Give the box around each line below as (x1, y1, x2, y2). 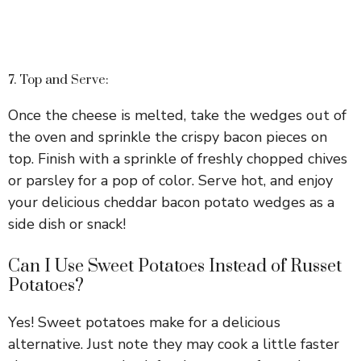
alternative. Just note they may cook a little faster (8, 334, 339, 354)
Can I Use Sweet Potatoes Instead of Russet (8, 255, 342, 277)
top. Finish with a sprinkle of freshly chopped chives (8, 148, 347, 168)
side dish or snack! (8, 214, 126, 234)
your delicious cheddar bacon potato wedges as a (8, 192, 334, 212)
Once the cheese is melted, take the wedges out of (8, 105, 346, 125)
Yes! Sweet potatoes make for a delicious (8, 312, 280, 332)
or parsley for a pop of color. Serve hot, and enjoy (8, 170, 333, 190)
